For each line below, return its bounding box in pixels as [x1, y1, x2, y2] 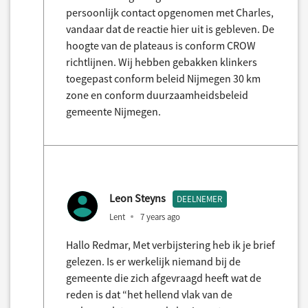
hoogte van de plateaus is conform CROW [66, 38, 256, 52]
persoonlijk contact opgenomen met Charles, [66, 5, 274, 19]
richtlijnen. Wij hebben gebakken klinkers [66, 55, 257, 69]
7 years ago [140, 211, 180, 223]
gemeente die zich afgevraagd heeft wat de [66, 271, 261, 285]
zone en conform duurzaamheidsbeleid [66, 88, 248, 102]
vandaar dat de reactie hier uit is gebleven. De [66, 22, 274, 36]
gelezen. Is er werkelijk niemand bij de [66, 254, 241, 268]
